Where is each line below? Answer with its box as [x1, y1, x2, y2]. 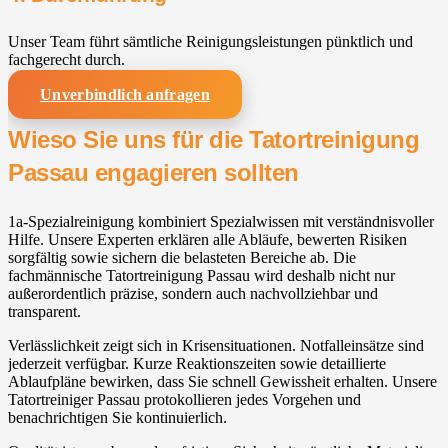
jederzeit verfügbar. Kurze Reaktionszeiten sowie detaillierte [8, 355, 386, 373]
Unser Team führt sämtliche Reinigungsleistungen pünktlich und [8, 32, 413, 50]
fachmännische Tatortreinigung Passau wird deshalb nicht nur [8, 267, 395, 285]
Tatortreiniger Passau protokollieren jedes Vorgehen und [8, 391, 361, 409]
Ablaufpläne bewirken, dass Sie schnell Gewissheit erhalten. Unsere [8, 373, 437, 391]
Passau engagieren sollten [8, 159, 300, 187]
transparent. [8, 303, 81, 321]
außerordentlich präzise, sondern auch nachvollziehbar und [8, 285, 378, 303]
